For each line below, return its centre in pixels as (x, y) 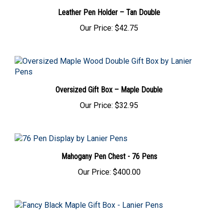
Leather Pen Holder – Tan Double (109, 6)
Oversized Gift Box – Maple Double (109, 84)
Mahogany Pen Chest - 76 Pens (109, 150)
